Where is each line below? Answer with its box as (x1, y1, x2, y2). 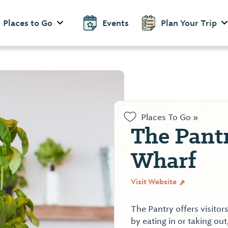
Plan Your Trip (161, 17, 217, 28)
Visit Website (131, 177, 178, 186)
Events (102, 17, 129, 28)
